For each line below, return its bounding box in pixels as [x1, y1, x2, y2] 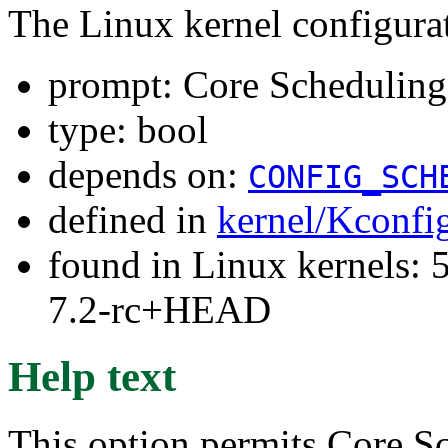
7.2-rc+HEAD [48, 287, 271, 331]
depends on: [48, 152, 248, 196]
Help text [8, 352, 176, 400]
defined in [48, 197, 217, 241]
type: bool [48, 107, 208, 151]
